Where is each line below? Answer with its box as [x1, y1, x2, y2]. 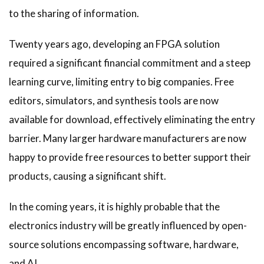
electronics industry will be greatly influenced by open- [9, 219, 247, 232]
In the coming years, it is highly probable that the [9, 200, 220, 213]
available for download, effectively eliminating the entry [9, 113, 255, 126]
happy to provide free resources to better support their [9, 151, 251, 164]
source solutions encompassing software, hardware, [9, 238, 239, 251]
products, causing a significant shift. [9, 170, 166, 183]
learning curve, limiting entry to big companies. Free [9, 75, 234, 88]
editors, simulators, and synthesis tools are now [9, 94, 219, 107]
